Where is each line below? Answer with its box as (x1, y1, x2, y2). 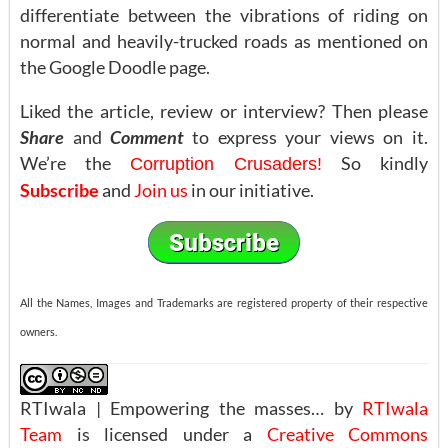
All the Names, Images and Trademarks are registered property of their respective (20, 295, 428, 309)
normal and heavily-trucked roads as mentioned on (20, 30, 428, 53)
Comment (110, 126, 184, 149)
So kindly (322, 152, 429, 175)
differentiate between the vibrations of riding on (20, 4, 428, 27)
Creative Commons (266, 422, 428, 445)
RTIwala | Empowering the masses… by (20, 396, 362, 419)
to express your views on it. (183, 126, 428, 149)
